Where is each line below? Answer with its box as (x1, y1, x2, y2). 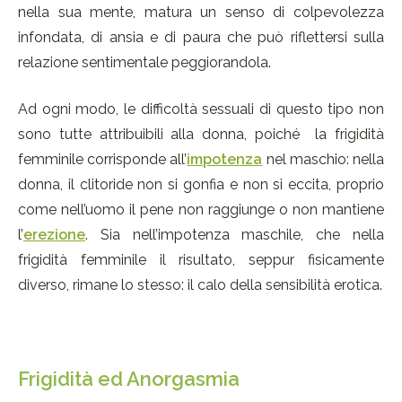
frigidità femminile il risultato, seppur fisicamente (18, 251, 384, 269)
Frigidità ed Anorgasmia (18, 367, 240, 391)
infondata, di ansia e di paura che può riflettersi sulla (18, 29, 384, 47)
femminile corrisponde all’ (18, 151, 188, 169)
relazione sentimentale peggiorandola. (18, 54, 271, 72)
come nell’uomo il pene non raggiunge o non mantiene (18, 201, 384, 219)
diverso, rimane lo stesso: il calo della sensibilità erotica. (18, 276, 382, 294)
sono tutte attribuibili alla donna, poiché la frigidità (18, 126, 384, 144)
